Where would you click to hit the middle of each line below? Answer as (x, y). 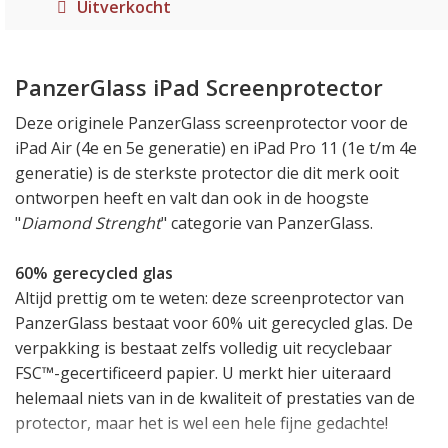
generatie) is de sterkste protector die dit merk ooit (207, 173)
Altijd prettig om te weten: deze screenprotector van (209, 298)
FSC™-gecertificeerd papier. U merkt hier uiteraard (203, 373)
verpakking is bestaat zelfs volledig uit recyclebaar (203, 348)
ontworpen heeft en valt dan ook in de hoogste (192, 198)
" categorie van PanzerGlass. (267, 223)
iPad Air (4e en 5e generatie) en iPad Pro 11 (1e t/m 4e (216, 148)
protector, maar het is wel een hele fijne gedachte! (201, 423)
